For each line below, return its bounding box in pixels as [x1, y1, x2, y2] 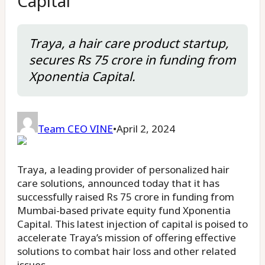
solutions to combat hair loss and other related [17, 244, 236, 258]
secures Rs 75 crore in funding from [29, 51, 236, 68]
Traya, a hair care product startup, [29, 35, 229, 51]
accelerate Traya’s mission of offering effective [17, 231, 236, 244]
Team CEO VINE [38, 122, 113, 135]
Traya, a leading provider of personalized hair [17, 163, 230, 176]
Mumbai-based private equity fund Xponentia [17, 203, 231, 217]
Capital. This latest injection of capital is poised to [17, 217, 248, 231]
